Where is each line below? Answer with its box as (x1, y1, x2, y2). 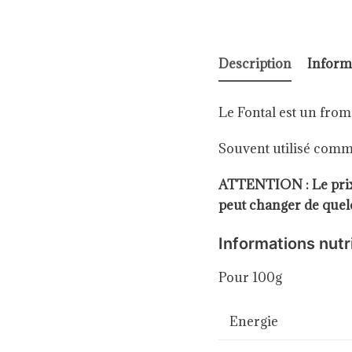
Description (218, 55, 291, 72)
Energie (225, 312, 278, 330)
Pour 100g (218, 268, 285, 286)
